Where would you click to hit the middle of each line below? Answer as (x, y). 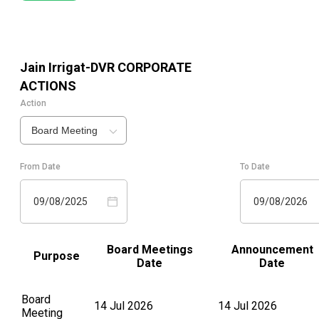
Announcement (272, 250)
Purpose (57, 256)
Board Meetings (150, 250)
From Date (40, 167)
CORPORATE (153, 68)
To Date (255, 167)
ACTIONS (48, 86)
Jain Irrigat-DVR (67, 68)
